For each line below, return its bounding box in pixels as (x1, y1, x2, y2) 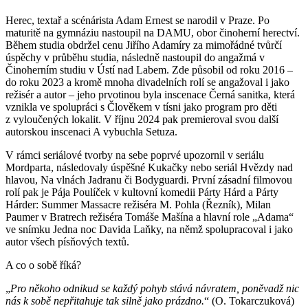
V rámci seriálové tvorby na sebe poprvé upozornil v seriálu (5, 148, 264, 161)
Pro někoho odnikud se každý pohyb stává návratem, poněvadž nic (10, 282, 299, 294)
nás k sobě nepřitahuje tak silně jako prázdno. (5, 294, 204, 307)
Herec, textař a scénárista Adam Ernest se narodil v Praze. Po (5, 14, 269, 26)
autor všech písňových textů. (5, 235, 129, 247)
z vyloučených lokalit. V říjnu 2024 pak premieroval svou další (5, 113, 278, 125)
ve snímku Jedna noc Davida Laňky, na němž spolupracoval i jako (5, 223, 293, 235)
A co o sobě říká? (5, 258, 81, 271)
